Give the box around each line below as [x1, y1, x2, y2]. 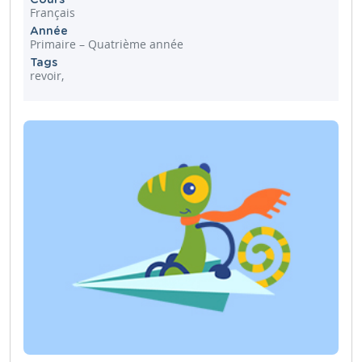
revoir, [30, 67, 64, 83]
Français [30, 4, 75, 20]
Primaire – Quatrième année [30, 36, 183, 52]
